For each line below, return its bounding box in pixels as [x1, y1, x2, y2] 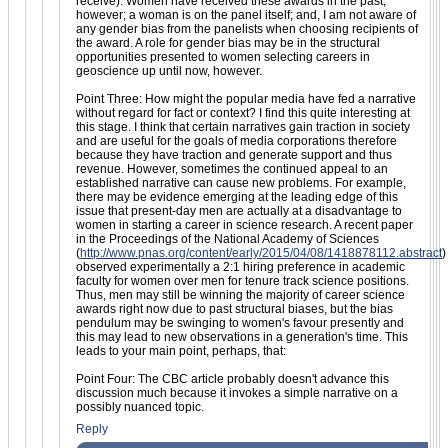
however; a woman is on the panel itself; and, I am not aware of [76, 7, 416, 22]
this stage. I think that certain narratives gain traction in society [76, 119, 410, 134]
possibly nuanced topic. [76, 399, 204, 414]
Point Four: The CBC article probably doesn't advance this [76, 371, 389, 386]
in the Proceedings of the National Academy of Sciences [76, 231, 379, 246]
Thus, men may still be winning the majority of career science [76, 287, 405, 302]
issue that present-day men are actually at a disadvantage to [76, 203, 402, 218]
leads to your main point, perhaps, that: [76, 343, 286, 358]
